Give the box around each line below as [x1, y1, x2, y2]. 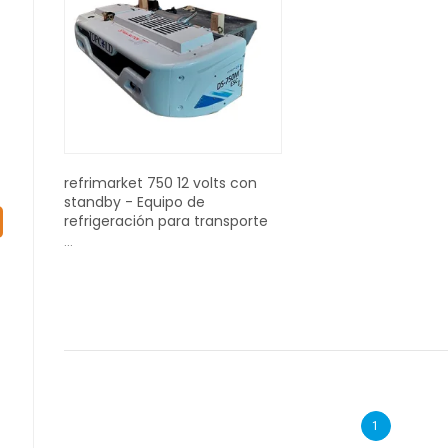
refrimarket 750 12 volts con [64, 172, 257, 193]
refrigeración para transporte [64, 210, 268, 231]
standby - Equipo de [64, 191, 205, 212]
